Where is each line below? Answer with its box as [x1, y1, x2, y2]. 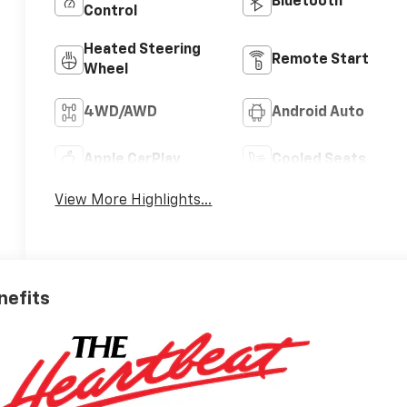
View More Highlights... [55, 194, 213, 209]
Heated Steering [84, 43, 202, 58]
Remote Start [271, 53, 369, 68]
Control [84, 5, 138, 20]
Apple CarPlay [84, 153, 182, 168]
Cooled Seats [271, 153, 366, 168]
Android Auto [271, 105, 364, 121]
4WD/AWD [84, 105, 158, 121]
